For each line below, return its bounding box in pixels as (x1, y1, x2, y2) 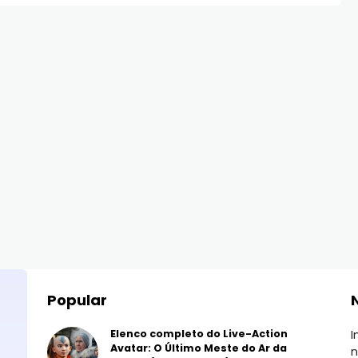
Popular (47, 290, 107, 311)
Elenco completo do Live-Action (110, 327, 288, 341)
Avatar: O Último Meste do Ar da (110, 341, 287, 356)
